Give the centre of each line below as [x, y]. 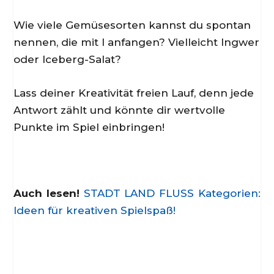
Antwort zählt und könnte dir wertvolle [120, 110]
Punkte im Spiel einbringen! [89, 128]
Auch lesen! [49, 194]
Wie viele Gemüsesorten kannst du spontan [132, 25]
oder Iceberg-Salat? [68, 60]
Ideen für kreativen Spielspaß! [95, 211]
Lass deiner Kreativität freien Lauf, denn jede [134, 93]
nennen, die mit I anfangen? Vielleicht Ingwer [137, 43]
